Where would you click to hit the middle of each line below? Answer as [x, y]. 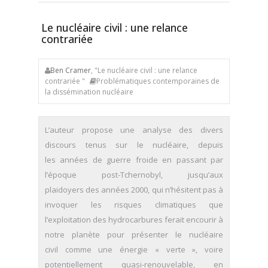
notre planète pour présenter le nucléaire [134, 234]
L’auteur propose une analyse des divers [134, 130]
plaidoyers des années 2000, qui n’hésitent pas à [134, 190]
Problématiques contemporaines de [158, 81]
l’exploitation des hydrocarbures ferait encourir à [134, 220]
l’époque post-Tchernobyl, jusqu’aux [134, 175]
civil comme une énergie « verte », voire [134, 249]
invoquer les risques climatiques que [134, 205]
